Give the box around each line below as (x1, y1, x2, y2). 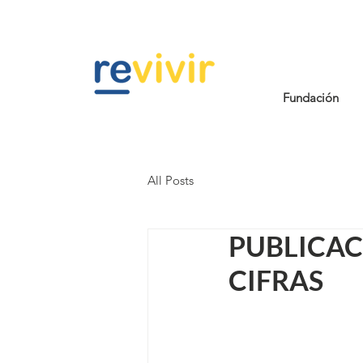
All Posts (147, 172, 194, 188)
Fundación (283, 90, 339, 105)
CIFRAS (228, 263, 323, 297)
